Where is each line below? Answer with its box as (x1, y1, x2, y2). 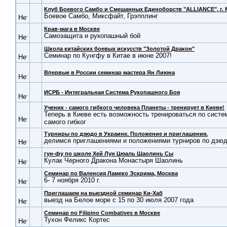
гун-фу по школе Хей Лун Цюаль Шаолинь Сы (44, 150, 173, 157)
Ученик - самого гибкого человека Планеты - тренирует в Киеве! (44, 104, 224, 110)
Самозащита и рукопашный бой (44, 32, 140, 40)
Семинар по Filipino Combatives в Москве (44, 210, 160, 216)
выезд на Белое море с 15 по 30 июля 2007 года (44, 196, 194, 204)
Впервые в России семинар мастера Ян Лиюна (44, 69, 175, 75)
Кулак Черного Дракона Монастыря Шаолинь (44, 157, 183, 164)
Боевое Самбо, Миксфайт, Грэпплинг (44, 12, 158, 20)
